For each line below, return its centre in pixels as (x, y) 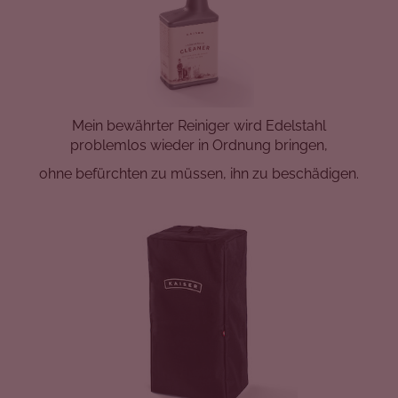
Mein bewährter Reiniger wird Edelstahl (199, 126)
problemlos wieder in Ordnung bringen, (199, 146)
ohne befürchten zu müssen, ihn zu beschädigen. (199, 174)
